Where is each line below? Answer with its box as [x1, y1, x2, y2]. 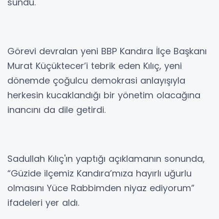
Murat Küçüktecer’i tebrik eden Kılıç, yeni [7, 60, 182, 72]
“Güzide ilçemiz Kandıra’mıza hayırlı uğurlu [7, 167, 192, 180]
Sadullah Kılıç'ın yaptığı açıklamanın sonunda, [7, 153, 205, 165]
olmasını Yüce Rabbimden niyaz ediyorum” [7, 182, 195, 195]
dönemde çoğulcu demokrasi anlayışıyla [7, 74, 185, 87]
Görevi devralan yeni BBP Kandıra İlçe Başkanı [7, 45, 207, 58]
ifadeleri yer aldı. [7, 197, 79, 209]
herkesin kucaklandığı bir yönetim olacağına [7, 89, 200, 102]
